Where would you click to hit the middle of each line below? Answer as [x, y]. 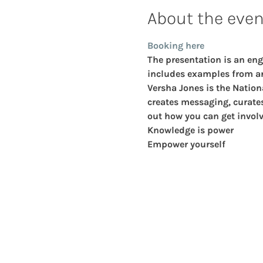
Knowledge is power [190, 130]
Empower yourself [186, 144]
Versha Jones [175, 87]
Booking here [176, 45]
